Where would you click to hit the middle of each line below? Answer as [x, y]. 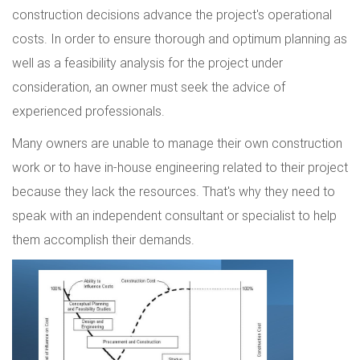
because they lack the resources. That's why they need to [174, 192]
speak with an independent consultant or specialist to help [174, 216]
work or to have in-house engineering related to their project [180, 168]
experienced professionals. [88, 111]
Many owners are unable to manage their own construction [177, 143]
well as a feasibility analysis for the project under [147, 63]
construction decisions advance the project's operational [172, 15]
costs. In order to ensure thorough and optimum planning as [180, 39]
